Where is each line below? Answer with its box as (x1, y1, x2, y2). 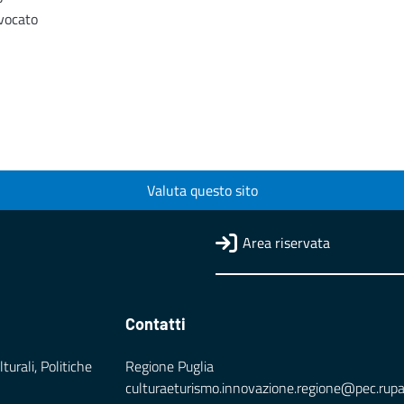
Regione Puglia (125, 355, 214, 378)
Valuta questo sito (146, 179, 258, 202)
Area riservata (243, 232, 330, 254)
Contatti (125, 314, 186, 335)
